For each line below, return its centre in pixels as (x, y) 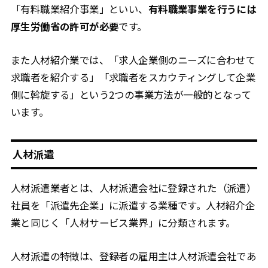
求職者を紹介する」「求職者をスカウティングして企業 (133, 77)
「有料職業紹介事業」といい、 (79, 9)
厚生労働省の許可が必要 (65, 27)
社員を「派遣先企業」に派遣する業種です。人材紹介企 (133, 205)
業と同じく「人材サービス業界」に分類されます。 (123, 223)
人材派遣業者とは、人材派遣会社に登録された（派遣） (133, 188)
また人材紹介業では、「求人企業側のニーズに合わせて (133, 60)
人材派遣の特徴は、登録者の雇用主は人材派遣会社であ (133, 256)
